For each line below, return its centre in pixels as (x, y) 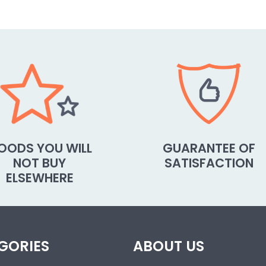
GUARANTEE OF (209, 148)
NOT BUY (39, 163)
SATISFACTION (209, 163)
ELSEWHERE (39, 178)
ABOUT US (169, 246)
